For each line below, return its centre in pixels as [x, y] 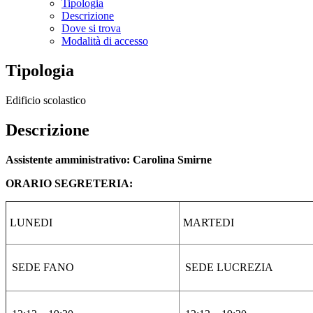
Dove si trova [91, 29]
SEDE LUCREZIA [229, 267]
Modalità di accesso [105, 41]
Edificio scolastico [46, 100]
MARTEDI [209, 222]
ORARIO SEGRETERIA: [69, 183]
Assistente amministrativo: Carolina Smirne [109, 159]
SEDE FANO [43, 267]
